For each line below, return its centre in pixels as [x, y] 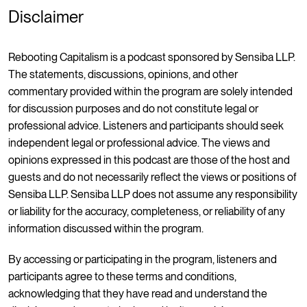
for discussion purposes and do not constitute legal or [133, 108]
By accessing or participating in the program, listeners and [143, 259]
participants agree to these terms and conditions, [122, 276]
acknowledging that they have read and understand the [138, 293]
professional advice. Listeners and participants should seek [146, 125]
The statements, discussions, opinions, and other [123, 74]
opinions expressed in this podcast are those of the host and [149, 160]
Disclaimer [46, 16]
